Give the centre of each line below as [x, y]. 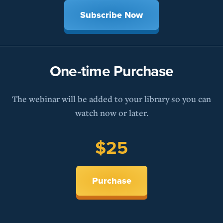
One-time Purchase [111, 71]
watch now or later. [111, 113]
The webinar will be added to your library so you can [111, 99]
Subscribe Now [111, 15]
